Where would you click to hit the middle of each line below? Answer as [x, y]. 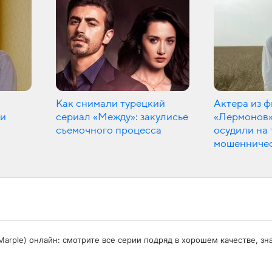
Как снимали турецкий [110, 104]
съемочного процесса [109, 130]
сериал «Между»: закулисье [122, 117]
